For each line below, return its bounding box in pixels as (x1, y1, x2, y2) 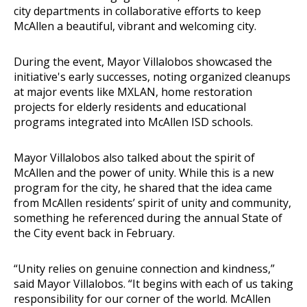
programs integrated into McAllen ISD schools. (14, 114, 253, 130)
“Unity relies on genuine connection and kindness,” (14, 260, 275, 276)
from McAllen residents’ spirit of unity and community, (14, 195, 291, 210)
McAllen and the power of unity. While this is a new (14, 164, 273, 180)
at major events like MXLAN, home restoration (14, 84, 252, 99)
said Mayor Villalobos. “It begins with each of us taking (14, 275, 293, 291)
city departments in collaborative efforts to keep (14, 3, 261, 19)
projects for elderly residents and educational (14, 99, 246, 114)
